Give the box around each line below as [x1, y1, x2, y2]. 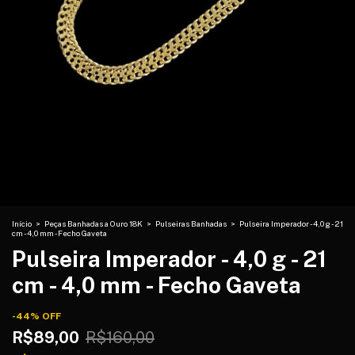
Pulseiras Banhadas [155, 219, 228, 229]
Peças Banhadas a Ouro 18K [44, 219, 143, 229]
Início [12, 219, 32, 229]
